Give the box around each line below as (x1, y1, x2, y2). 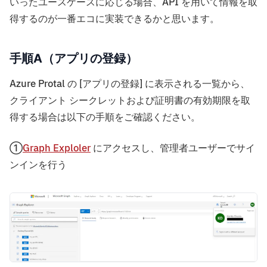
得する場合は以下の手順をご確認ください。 (10, 110, 200, 125)
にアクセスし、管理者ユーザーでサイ (91, 141, 255, 156)
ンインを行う (10, 158, 67, 173)
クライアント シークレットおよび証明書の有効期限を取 (10, 94, 250, 108)
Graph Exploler (23, 141, 91, 156)
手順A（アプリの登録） (10, 51, 138, 66)
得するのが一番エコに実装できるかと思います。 (10, 12, 219, 27)
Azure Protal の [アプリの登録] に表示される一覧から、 (10, 77, 250, 92)
